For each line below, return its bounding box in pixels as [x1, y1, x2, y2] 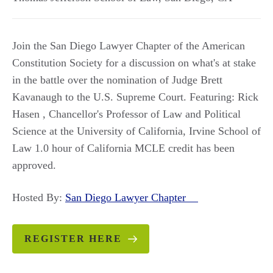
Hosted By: [12, 191, 65, 204]
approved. [12, 159, 62, 171]
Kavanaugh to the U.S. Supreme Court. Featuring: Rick [12, 91, 258, 103]
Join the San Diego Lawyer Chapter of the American [12, 40, 245, 52]
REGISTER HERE [24, 233, 122, 244]
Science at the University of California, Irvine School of [12, 125, 261, 137]
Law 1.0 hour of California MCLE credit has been [12, 142, 235, 154]
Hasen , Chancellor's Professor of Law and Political [12, 108, 241, 120]
